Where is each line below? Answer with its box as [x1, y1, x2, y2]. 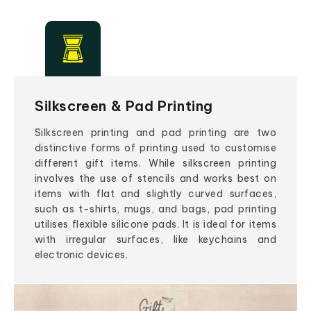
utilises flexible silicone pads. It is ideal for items [35, 218, 276, 231]
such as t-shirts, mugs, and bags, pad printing [35, 203, 276, 216]
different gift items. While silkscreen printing [35, 157, 276, 170]
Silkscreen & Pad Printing [35, 97, 213, 115]
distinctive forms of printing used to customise [35, 142, 276, 155]
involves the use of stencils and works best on [35, 172, 276, 185]
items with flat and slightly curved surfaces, [35, 187, 276, 201]
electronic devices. [35, 249, 128, 262]
